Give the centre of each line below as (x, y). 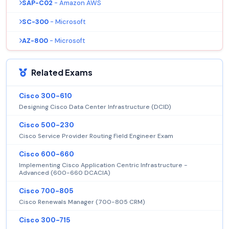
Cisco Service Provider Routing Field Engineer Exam (96, 136)
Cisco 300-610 (45, 96)
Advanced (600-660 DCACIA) (65, 173)
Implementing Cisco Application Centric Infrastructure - (103, 165)
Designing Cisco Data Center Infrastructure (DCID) (95, 107)
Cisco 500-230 (47, 125)
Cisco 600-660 (47, 154)
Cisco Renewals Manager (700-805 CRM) (82, 202)
